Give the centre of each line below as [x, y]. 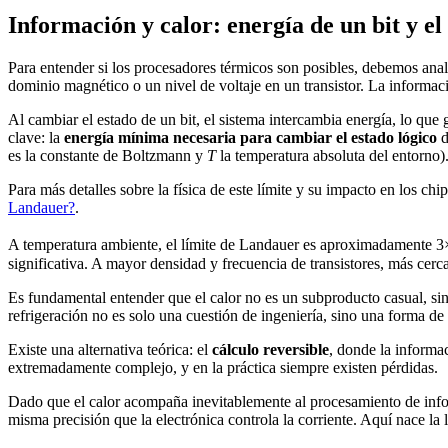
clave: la [36, 137]
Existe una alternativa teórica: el [110, 349]
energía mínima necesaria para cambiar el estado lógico [250, 137]
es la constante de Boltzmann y [107, 155]
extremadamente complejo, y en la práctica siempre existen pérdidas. [223, 367]
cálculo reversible [270, 349]
